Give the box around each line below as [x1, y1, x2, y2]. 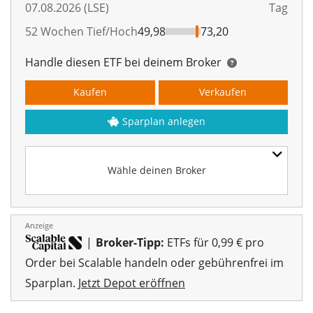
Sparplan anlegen [122, 114, 205, 128]
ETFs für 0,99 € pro [164, 234, 264, 250]
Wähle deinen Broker [107, 163, 206, 177]
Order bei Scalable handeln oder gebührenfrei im [25, 255, 284, 271]
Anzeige [25, 219, 53, 231]
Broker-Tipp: [96, 234, 164, 250]
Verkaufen [199, 85, 247, 99]
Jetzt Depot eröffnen [78, 275, 185, 291]
